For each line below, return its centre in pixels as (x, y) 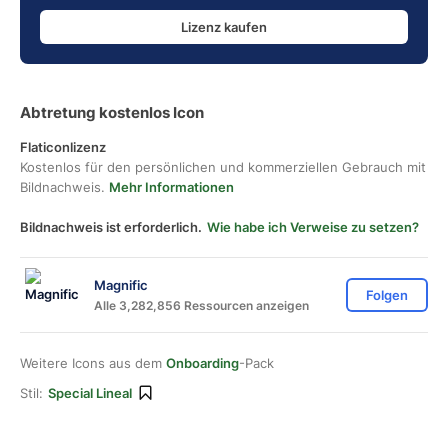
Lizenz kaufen (224, 26)
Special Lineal (90, 393)
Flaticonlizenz (63, 147)
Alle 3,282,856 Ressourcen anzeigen (201, 305)
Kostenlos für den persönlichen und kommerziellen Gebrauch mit (223, 167)
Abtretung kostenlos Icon (112, 112)
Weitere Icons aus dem (93, 363)
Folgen (387, 295)
